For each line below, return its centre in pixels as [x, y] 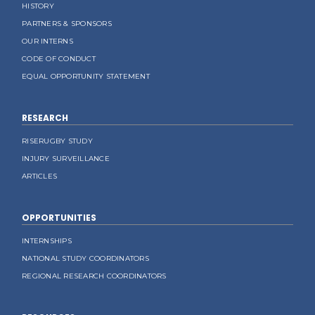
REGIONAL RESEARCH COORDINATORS [94, 276]
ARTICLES [40, 176]
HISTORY [38, 6]
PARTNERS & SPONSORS [67, 24]
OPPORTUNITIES [59, 218]
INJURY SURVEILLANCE [66, 159]
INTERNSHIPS [47, 241]
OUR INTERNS [47, 41]
